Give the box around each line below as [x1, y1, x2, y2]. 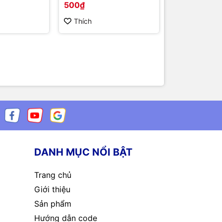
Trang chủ [34, 170, 71, 180]
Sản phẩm [34, 199, 71, 209]
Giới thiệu [34, 184, 70, 195]
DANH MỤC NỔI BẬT [34, 146, 132, 159]
